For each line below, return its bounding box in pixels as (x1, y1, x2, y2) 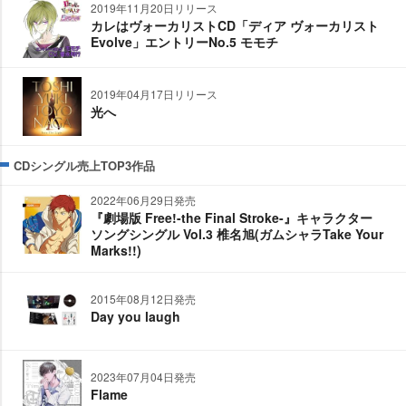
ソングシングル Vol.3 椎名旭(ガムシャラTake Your (91, 224, 383, 243)
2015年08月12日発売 (91, 290, 196, 306)
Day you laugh (91, 306, 180, 325)
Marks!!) (91, 240, 141, 259)
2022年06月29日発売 (91, 191, 196, 208)
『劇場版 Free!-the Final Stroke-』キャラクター (91, 208, 372, 227)
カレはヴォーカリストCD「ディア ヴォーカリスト (91, 15, 379, 34)
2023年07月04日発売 (91, 368, 196, 384)
